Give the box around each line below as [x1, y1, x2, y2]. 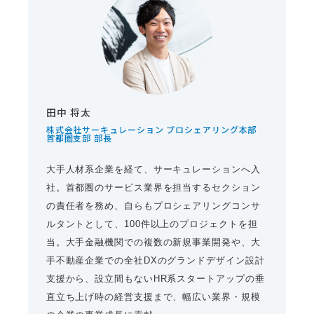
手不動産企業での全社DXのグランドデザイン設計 [46, 255, 265, 266]
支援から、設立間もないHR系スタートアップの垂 [46, 273, 265, 285]
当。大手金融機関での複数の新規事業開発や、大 [46, 237, 261, 248]
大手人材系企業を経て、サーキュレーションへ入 [46, 164, 261, 175]
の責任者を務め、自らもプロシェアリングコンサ [46, 200, 261, 212]
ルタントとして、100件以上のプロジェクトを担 [46, 219, 258, 230]
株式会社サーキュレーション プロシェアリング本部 [46, 124, 266, 135]
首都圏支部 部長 [46, 132, 112, 144]
